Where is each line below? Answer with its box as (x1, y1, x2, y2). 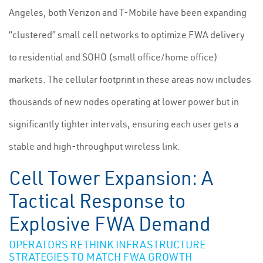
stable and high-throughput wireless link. (9, 140, 180, 152)
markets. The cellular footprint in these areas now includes (9, 73, 251, 85)
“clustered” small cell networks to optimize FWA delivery (9, 29, 245, 41)
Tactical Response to (9, 188, 186, 213)
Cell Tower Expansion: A (9, 166, 213, 190)
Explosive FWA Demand (9, 211, 211, 236)
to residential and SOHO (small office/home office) (9, 51, 218, 63)
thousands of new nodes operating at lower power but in (9, 96, 239, 107)
